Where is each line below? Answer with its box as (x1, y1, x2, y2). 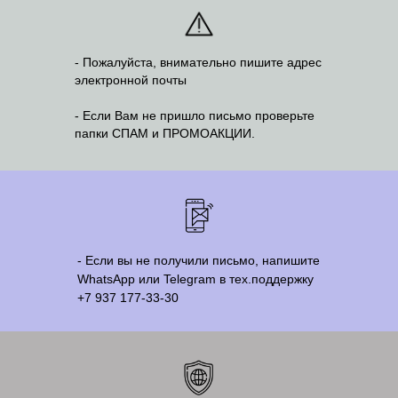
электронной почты (75, 73, 187, 87)
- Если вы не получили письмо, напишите (77, 253, 320, 267)
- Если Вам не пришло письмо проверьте (75, 108, 314, 123)
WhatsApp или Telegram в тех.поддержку (77, 272, 314, 286)
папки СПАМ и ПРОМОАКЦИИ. (75, 126, 255, 140)
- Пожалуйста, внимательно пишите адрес (75, 55, 322, 69)
